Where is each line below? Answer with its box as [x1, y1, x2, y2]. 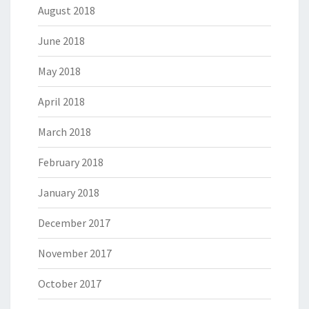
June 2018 [38, 33, 85, 48]
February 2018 [38, 154, 103, 169]
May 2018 [38, 63, 81, 78]
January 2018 [38, 185, 99, 199]
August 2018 [38, 3, 95, 17]
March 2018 [38, 124, 91, 139]
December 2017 [38, 215, 110, 230]
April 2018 [38, 94, 85, 108]
